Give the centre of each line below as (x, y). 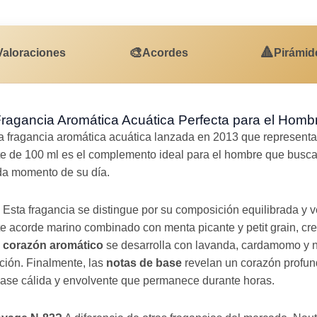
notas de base (144, 263)
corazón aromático (53, 245)
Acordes (165, 53)
